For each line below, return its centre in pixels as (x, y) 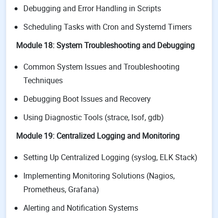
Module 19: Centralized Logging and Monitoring (98, 136)
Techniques (43, 80)
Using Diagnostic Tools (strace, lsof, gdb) (94, 117)
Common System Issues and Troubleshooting (101, 67)
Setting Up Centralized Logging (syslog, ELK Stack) (110, 157)
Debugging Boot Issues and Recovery (87, 99)
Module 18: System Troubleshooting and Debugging (105, 45)
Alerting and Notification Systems (81, 208)
